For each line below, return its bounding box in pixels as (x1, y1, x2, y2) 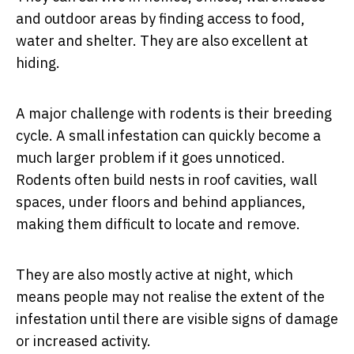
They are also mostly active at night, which (16, 265, 293, 284)
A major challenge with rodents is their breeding (16, 104, 332, 123)
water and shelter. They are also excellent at (16, 32, 308, 51)
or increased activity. (16, 332, 151, 351)
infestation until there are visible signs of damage (16, 310, 338, 329)
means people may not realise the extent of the (16, 288, 325, 307)
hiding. (16, 54, 60, 73)
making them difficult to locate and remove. (16, 215, 300, 234)
